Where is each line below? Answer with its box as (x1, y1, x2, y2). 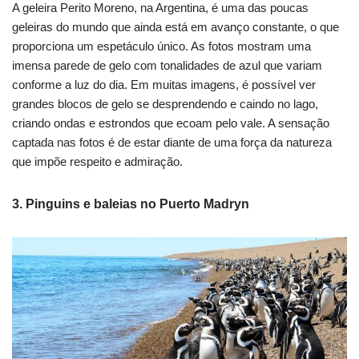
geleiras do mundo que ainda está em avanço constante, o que (12, 20, 339, 34)
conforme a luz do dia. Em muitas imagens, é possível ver (12, 78, 316, 92)
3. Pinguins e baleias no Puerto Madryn (12, 197, 249, 212)
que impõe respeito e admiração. (12, 155, 183, 169)
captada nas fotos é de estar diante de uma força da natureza (12, 135, 332, 150)
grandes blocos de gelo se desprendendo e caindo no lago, (12, 97, 318, 111)
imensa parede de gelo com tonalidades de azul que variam (12, 58, 322, 73)
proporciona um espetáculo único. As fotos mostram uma (12, 39, 311, 54)
